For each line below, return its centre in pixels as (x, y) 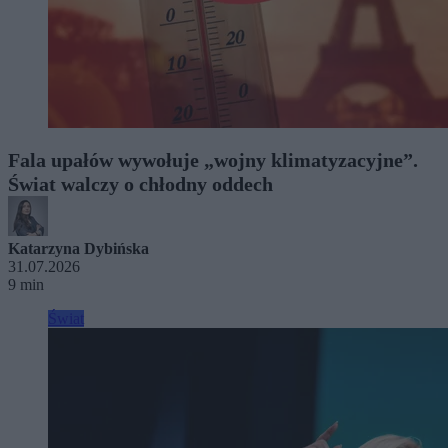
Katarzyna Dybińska (78, 248)
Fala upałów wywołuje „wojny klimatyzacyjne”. (213, 159)
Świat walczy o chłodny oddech (140, 183)
